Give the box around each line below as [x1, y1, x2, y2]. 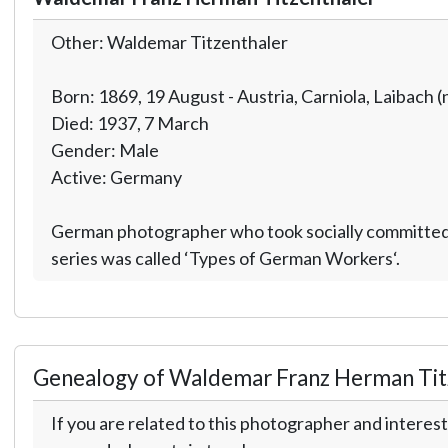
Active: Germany [50, 165, 182, 188]
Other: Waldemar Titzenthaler [50, 30, 288, 53]
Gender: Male [50, 138, 159, 161]
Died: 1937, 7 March [50, 111, 209, 134]
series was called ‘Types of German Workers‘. [50, 246, 400, 269]
